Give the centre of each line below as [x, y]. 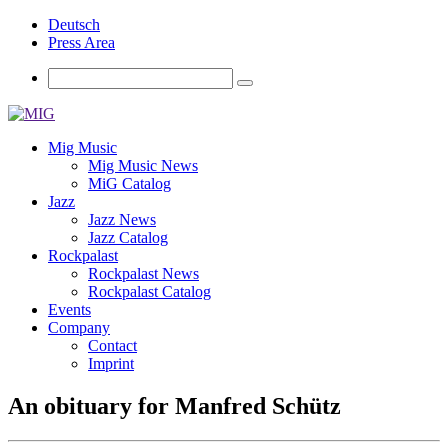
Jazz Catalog [128, 237]
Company [79, 327]
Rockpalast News [143, 273]
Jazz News [122, 219]
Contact [112, 345]
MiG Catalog [129, 183]
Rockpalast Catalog [149, 291]
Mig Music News [143, 165]
